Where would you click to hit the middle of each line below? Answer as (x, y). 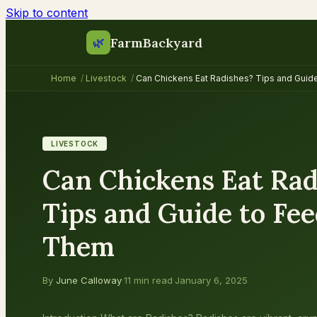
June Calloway (89, 280)
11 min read (148, 280)
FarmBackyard (156, 42)
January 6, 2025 (211, 280)
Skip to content (47, 13)
